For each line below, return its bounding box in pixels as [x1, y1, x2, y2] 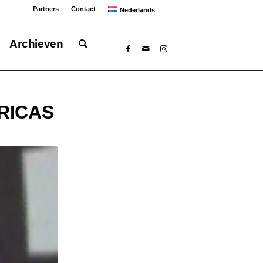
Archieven [9, 38, 63, 50]
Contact [71, 5, 96, 12]
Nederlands [119, 6, 155, 14]
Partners [33, 5, 59, 12]
